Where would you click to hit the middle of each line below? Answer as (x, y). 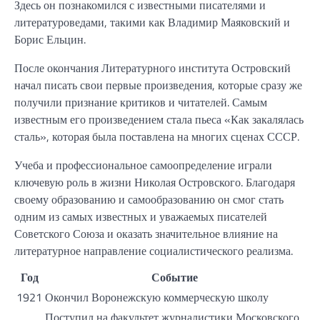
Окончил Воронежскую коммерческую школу (157, 297)
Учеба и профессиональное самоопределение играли (143, 165)
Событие (174, 277)
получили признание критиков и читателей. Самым (141, 102)
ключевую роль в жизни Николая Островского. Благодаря (155, 182)
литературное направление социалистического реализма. (154, 250)
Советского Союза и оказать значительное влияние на (146, 233)
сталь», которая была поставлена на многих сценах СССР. (157, 136)
